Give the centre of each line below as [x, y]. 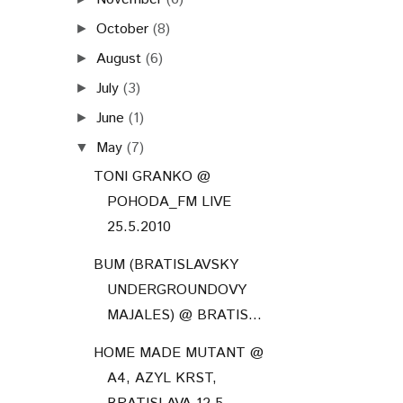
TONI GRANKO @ [152, 177]
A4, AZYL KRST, [161, 379]
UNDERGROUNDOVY [176, 291]
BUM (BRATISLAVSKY [166, 265]
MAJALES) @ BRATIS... [184, 316]
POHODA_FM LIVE [169, 202]
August [119, 59]
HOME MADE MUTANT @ [178, 354]
